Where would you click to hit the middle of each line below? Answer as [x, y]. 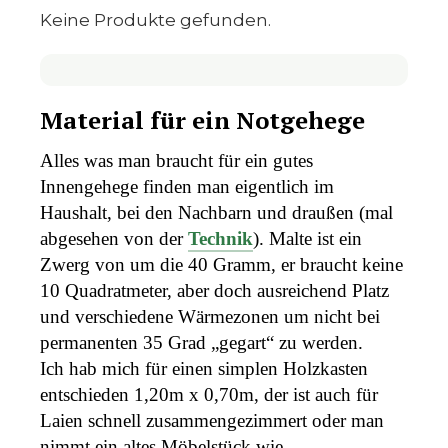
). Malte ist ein [307, 238]
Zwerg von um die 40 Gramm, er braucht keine [221, 264]
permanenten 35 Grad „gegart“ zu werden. [201, 342]
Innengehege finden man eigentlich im [187, 186]
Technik [220, 238]
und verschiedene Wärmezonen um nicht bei [210, 316]
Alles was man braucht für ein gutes [176, 160]
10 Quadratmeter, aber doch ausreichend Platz [214, 290]
